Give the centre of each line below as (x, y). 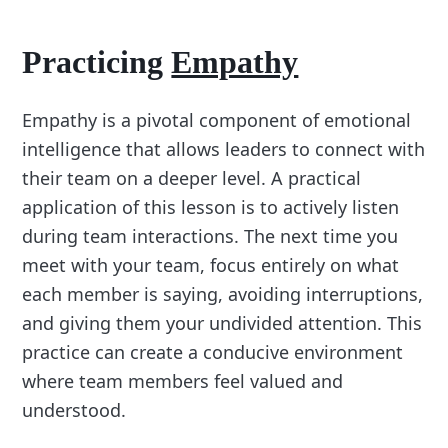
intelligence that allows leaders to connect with (224, 148)
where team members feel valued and (183, 380)
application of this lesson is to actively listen (211, 206)
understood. (74, 409)
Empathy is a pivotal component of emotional (217, 119)
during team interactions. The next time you (210, 235)
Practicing (97, 61)
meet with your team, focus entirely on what (211, 264)
